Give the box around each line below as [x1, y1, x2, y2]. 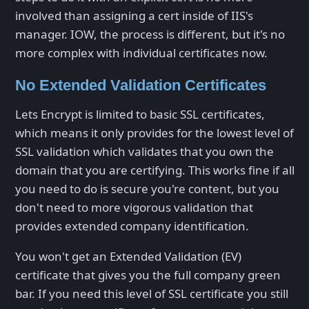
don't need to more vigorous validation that [15, 199, 253, 215]
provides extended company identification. [15, 217, 249, 234]
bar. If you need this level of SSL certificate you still [15, 285, 288, 301]
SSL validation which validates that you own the [15, 143, 274, 159]
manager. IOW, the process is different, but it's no [15, 26, 285, 42]
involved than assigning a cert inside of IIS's [15, 8, 253, 23]
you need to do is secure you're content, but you [15, 180, 279, 197]
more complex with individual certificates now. [15, 45, 268, 61]
